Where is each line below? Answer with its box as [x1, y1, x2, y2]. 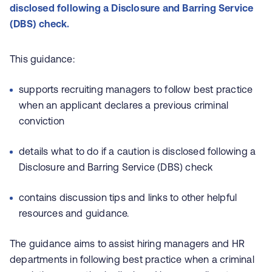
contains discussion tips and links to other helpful [19, 192, 237, 203]
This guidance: [10, 53, 75, 64]
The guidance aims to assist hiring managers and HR [10, 238, 245, 249]
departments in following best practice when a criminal [10, 254, 254, 265]
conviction [19, 115, 64, 126]
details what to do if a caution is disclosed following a [19, 146, 256, 157]
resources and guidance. [19, 208, 129, 219]
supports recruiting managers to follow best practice [19, 84, 253, 95]
